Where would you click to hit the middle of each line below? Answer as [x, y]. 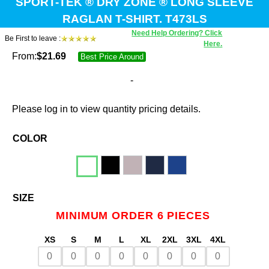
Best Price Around [112, 57]
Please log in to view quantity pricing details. [106, 109]
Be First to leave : [33, 38]
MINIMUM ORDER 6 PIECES [133, 216]
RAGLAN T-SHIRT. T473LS [134, 19]
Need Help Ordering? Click [177, 33]
